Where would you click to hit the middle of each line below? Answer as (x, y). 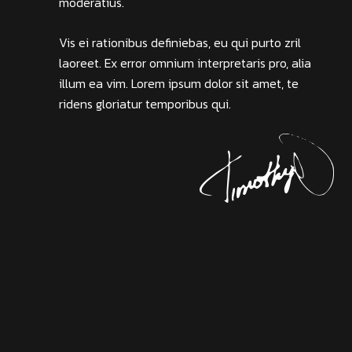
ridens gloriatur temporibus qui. (145, 104)
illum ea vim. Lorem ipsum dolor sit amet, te (179, 84)
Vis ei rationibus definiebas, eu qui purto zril (180, 43)
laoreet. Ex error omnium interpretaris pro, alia (185, 63)
